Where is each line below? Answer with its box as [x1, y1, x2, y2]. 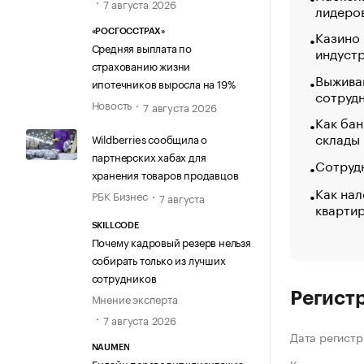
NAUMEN [91, 342, 130, 352]
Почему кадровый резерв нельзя [91, 233, 251, 250]
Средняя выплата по [91, 38, 192, 55]
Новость [91, 95, 132, 112]
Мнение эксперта [91, 290, 178, 307]
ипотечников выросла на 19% [91, 74, 236, 91]
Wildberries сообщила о [91, 130, 208, 147]
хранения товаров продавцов [91, 166, 239, 183]
